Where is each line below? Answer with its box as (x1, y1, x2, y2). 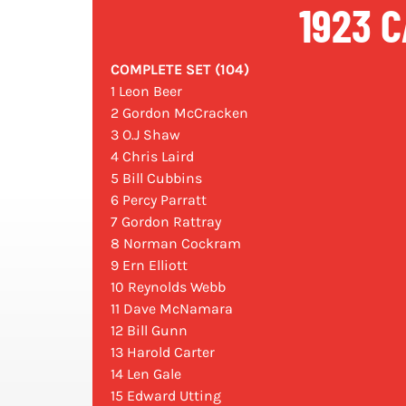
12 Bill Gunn (111, 322, 188, 340)
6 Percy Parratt (111, 191, 207, 209)
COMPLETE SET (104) (111, 61, 249, 79)
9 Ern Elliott (111, 256, 188, 275)
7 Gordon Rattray (111, 213, 221, 231)
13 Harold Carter (111, 343, 215, 362)
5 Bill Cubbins (111, 169, 202, 188)
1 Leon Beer (111, 82, 182, 101)
